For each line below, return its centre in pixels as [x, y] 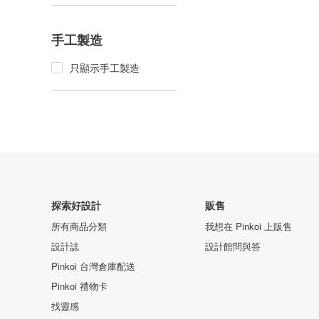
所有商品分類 [79, 226]
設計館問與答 [233, 246]
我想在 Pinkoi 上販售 [249, 226]
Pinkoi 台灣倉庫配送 [93, 266]
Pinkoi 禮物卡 [79, 286]
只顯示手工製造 [105, 68]
